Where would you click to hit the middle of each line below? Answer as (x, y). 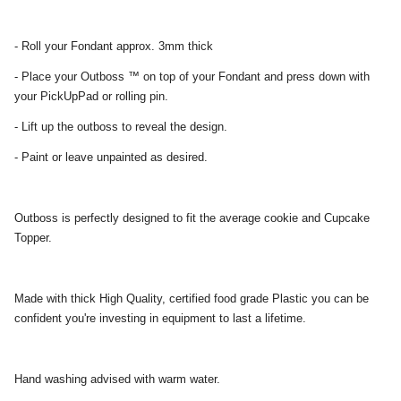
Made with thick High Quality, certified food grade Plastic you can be (192, 298)
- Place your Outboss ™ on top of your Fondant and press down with (192, 76)
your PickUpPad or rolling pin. (91, 96)
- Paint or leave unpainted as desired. (111, 157)
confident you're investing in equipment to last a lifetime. (160, 318)
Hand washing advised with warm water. (117, 379)
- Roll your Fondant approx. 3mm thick (114, 46)
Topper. (33, 237)
